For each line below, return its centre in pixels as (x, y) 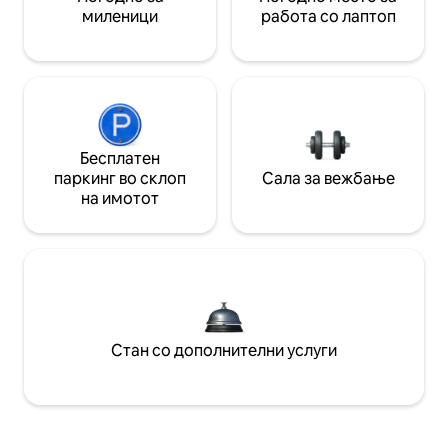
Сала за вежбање (328, 178)
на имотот (120, 198)
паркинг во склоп (120, 178)
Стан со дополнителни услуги (224, 350)
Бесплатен (120, 158)
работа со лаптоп (328, 16)
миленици (120, 16)
